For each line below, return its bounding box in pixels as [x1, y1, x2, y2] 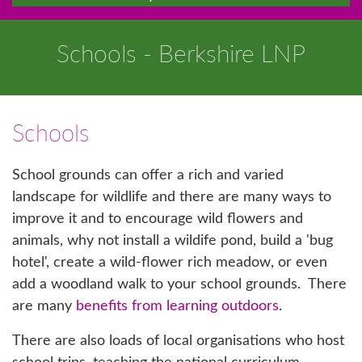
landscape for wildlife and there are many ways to [12, 190, 331, 204]
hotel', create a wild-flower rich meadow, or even [12, 255, 327, 270]
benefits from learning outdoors [76, 299, 279, 314]
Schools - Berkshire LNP [57, 43, 305, 67]
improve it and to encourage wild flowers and [12, 212, 303, 226]
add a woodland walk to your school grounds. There [12, 277, 347, 292]
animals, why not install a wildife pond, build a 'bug [12, 234, 333, 248]
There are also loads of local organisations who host [12, 334, 344, 348]
